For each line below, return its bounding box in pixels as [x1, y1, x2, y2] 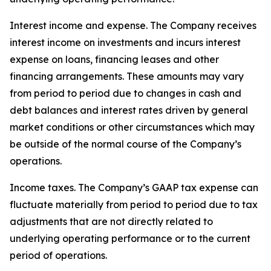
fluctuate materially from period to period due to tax [10, 198, 258, 211]
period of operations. [10, 249, 107, 261]
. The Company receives [146, 19, 256, 31]
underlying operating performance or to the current [10, 232, 250, 244]
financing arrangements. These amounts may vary [10, 70, 244, 82]
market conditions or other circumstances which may [10, 121, 255, 133]
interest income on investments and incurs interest [10, 36, 241, 48]
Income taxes [10, 181, 74, 194]
